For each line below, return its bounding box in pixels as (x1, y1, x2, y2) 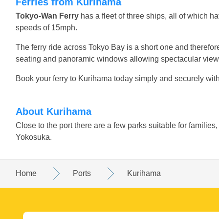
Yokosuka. (16, 132, 52, 141)
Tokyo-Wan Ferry (16, 11, 79, 20)
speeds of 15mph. (16, 23, 77, 32)
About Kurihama (22, 106, 91, 117)
